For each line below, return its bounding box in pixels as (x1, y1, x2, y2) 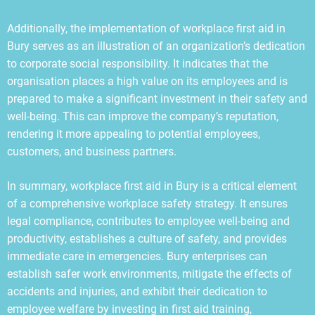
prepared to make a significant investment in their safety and (7, 92, 307, 106)
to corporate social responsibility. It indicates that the (7, 57, 268, 71)
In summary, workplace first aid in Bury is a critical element (7, 179, 297, 193)
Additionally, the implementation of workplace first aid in (7, 22, 285, 36)
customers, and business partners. (7, 145, 176, 159)
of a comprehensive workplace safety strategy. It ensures (7, 197, 288, 211)
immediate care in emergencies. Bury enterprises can (7, 250, 267, 264)
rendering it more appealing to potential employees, (7, 127, 260, 141)
